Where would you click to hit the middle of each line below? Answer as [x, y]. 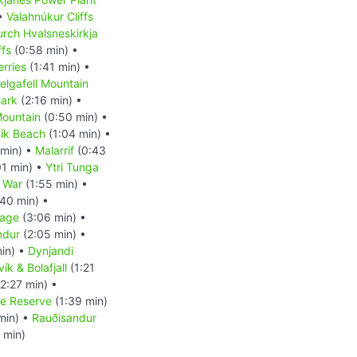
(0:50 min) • [74, 116]
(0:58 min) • [45, 49]
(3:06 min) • [53, 217]
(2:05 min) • [53, 233]
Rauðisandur [64, 317]
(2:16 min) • [50, 100]
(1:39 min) [80, 300]
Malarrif [55, 150]
